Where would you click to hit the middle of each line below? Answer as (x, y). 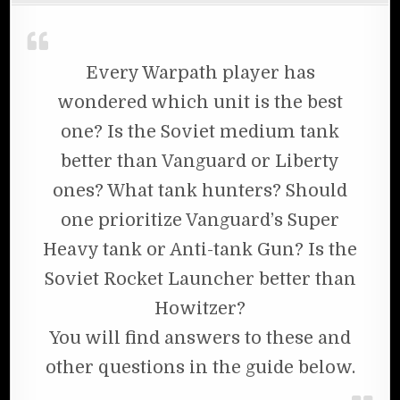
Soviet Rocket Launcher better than (200, 279)
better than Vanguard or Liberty (200, 161)
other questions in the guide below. (200, 367)
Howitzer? (200, 308)
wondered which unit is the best (200, 102)
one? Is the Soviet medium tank (200, 131)
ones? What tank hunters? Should (200, 190)
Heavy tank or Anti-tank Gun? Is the (200, 249)
